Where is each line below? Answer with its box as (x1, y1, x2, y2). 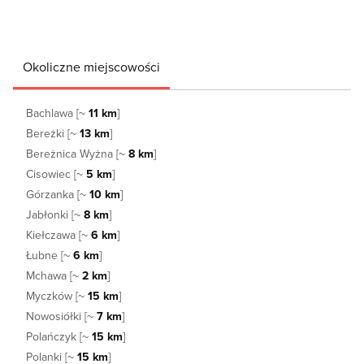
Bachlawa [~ (26, 104, 89, 121)
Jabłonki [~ (26, 206, 84, 223)
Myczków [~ (26, 287, 88, 304)
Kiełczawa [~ (26, 226, 91, 243)
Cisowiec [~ (26, 165, 86, 182)
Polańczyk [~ (26, 327, 92, 344)
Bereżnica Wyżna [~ (26, 145, 128, 162)
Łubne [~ (26, 246, 73, 263)
